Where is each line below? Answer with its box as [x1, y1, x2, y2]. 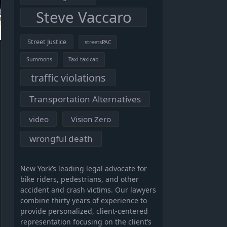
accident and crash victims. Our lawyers [20, 185, 157, 195]
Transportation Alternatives [29, 93, 141, 105]
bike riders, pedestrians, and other [20, 174, 139, 184]
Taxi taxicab [68, 55, 99, 63]
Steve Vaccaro [35, 7, 132, 27]
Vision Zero [70, 113, 111, 124]
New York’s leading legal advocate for [20, 164, 147, 174]
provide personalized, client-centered [20, 206, 148, 216]
